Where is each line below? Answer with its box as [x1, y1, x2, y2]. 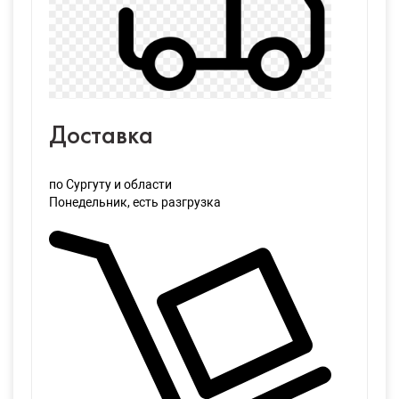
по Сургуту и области [49, 177, 172, 192]
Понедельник [49, 195, 127, 210]
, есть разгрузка [127, 195, 221, 210]
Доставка [49, 125, 153, 150]
